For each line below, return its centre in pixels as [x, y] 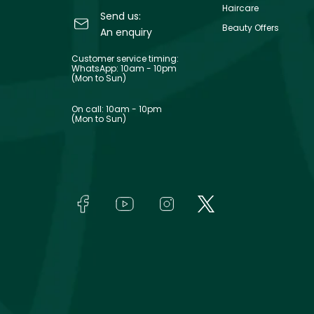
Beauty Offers [251, 27]
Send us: [120, 16]
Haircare [240, 8]
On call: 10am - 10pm [117, 109]
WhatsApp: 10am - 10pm [124, 68]
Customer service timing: [125, 58]
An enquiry [126, 32]
